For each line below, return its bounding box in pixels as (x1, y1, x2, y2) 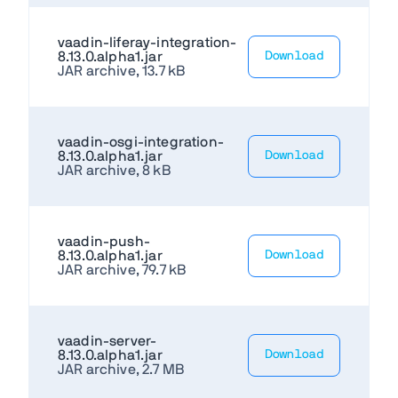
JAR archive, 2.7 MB (58, 362, 185, 377)
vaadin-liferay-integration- (58, 35, 237, 50)
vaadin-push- (58, 234, 150, 249)
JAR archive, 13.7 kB (58, 63, 186, 78)
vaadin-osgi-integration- (58, 134, 224, 149)
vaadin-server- (58, 333, 157, 348)
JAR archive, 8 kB (58, 163, 171, 178)
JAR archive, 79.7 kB (58, 262, 187, 277)
